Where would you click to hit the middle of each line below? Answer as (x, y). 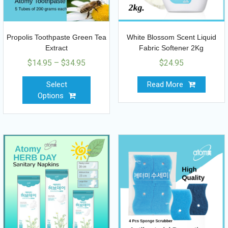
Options (50, 96)
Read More (165, 85)
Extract (56, 48)
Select (56, 85)
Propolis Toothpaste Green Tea (56, 37)
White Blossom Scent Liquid (171, 37)
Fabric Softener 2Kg (172, 48)
